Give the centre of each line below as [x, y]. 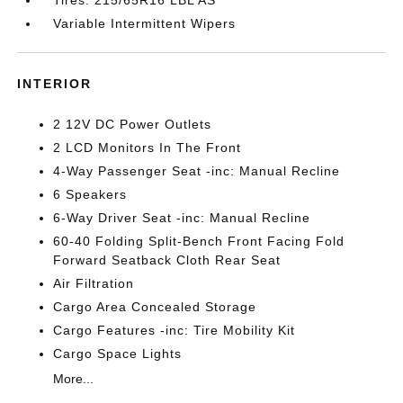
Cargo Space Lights [118, 353]
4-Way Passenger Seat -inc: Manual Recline [197, 170]
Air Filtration [94, 283]
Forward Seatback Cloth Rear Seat [167, 260]
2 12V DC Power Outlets [133, 124]
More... [74, 378]
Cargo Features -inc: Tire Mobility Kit [175, 330]
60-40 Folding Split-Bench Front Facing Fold [199, 241]
